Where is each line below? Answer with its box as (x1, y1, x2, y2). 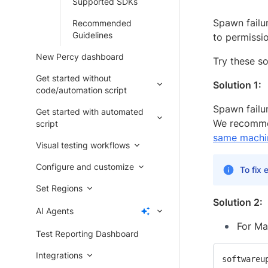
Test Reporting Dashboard (36, 229, 139, 239)
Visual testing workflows (36, 140, 130, 150)
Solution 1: (213, 79, 261, 92)
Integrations (36, 250, 83, 260)
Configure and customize (36, 162, 134, 172)
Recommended (72, 18, 132, 28)
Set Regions (36, 183, 83, 193)
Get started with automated (36, 106, 144, 117)
